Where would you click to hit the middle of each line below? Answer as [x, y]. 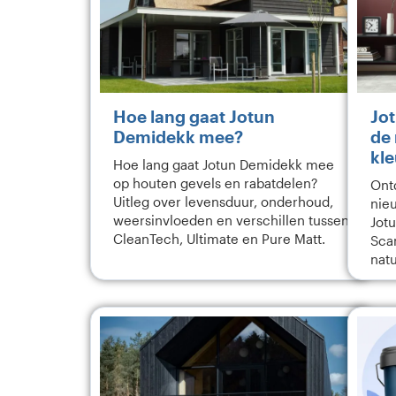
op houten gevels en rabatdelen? [215, 183]
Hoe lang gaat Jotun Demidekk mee [224, 165]
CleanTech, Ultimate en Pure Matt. [219, 239]
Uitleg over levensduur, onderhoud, [223, 202]
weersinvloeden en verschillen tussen [231, 221]
